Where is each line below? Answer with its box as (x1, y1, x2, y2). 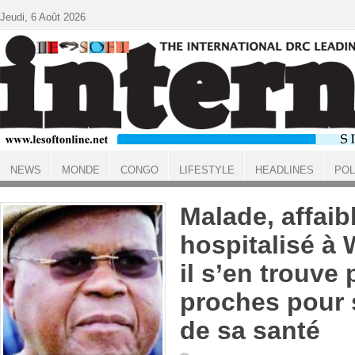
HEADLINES (254, 164, 314, 176)
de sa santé (180, 316, 320, 345)
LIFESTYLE (178, 164, 235, 176)
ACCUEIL (2, 179, 40, 189)
